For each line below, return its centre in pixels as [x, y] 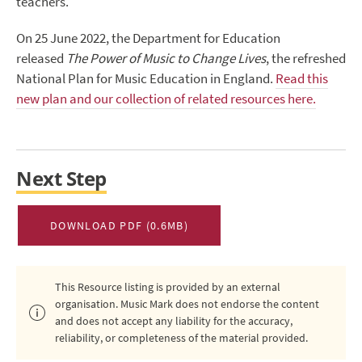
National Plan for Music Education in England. [146, 79]
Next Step [61, 179]
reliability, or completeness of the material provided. [181, 339]
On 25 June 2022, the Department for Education [148, 39]
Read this [302, 79]
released [41, 59]
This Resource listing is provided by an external [168, 288]
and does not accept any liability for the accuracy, [174, 322]
